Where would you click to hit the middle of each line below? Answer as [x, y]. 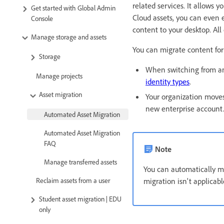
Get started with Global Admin [73, 7]
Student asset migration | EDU [80, 198]
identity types [167, 81]
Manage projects [59, 76]
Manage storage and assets [69, 36]
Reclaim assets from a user [73, 180]
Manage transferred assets [80, 161]
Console [42, 18]
